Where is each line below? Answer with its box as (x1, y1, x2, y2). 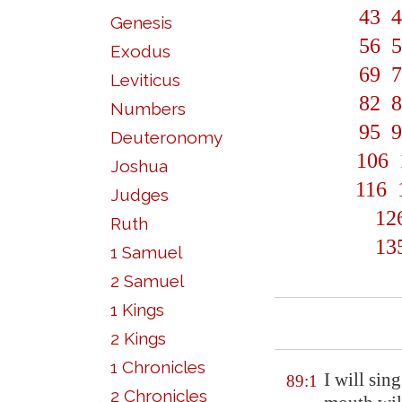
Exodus (110, 41, 170, 61)
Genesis (110, 13, 172, 32)
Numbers (110, 99, 186, 118)
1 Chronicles (110, 357, 205, 377)
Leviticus (110, 70, 180, 90)
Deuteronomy (110, 127, 223, 147)
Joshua (110, 156, 168, 176)
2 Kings (110, 328, 166, 348)
